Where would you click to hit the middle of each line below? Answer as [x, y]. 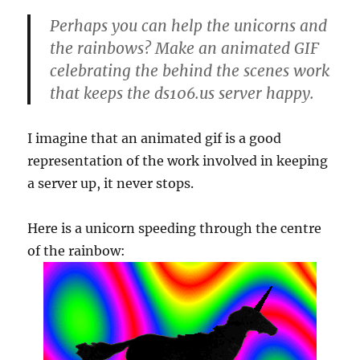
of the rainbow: [77, 251]
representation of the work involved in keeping [178, 161]
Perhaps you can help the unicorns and [189, 26]
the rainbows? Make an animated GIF [185, 48]
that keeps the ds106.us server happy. [182, 93]
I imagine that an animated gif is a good [155, 138]
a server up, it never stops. [111, 183]
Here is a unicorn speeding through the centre [175, 228]
